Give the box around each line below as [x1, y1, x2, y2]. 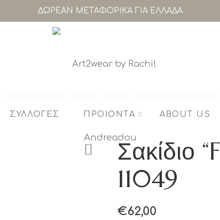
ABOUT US [160, 110, 210, 119]
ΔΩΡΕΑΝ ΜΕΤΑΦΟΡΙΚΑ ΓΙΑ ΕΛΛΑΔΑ [37, 6, 183, 15]
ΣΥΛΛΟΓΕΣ [10, 110, 59, 119]
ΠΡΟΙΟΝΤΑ [83, 110, 135, 119]
